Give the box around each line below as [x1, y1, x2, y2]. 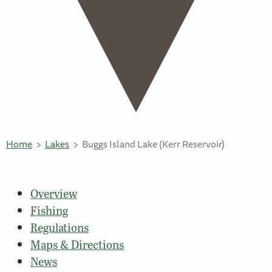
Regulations [30, 219, 89, 236]
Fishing [30, 202, 68, 219]
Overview [30, 185, 77, 202]
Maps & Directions [30, 236, 124, 253]
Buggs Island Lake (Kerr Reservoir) [82, 136, 225, 152]
